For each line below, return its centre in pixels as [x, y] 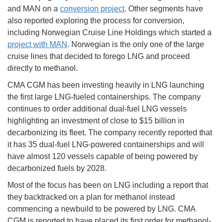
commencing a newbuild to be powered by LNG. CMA [101, 209]
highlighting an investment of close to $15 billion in [96, 120]
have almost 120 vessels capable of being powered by [103, 156]
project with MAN [37, 44]
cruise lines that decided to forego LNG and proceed [99, 56]
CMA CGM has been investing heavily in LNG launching [106, 85]
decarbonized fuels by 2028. [57, 168]
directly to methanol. [43, 68]
